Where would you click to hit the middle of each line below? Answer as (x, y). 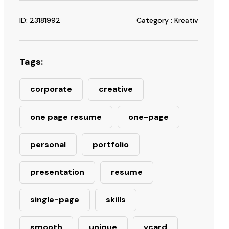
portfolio (111, 144)
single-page (55, 200)
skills (116, 200)
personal (48, 144)
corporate (51, 89)
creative (116, 89)
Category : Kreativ (167, 20)
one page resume (66, 117)
